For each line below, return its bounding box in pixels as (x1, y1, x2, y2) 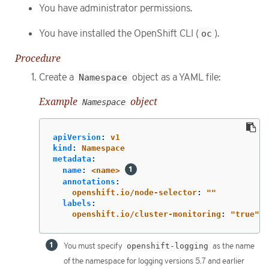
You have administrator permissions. (39, 2, 192, 14)
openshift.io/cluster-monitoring (72, 209, 221, 219)
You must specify (64, 241, 124, 251)
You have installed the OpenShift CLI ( (39, 28, 199, 40)
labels (62, 198, 91, 208)
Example (39, 95, 80, 109)
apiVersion (53, 132, 101, 142)
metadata (53, 154, 91, 163)
